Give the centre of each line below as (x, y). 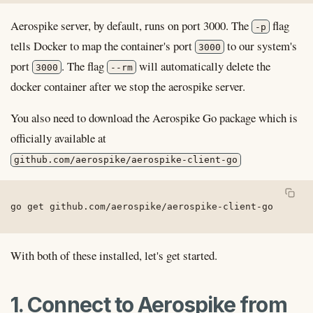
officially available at (58, 138)
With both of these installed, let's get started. (114, 256)
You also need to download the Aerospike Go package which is (154, 118)
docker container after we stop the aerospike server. (128, 86)
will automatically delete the (204, 66)
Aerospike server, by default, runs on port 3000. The (131, 25)
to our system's (261, 45)
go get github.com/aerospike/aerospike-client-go (142, 207)
